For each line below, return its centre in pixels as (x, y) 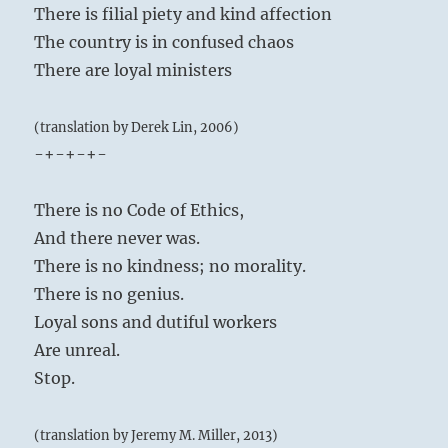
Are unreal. (77, 350)
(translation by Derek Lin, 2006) (137, 127)
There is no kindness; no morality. (170, 266)
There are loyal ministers (133, 70)
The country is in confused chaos (164, 42)
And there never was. (117, 238)
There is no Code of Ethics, (139, 210)
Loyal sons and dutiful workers (156, 322)
